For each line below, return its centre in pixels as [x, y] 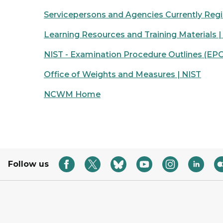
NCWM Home [72, 94]
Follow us [28, 164]
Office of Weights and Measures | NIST [122, 74]
